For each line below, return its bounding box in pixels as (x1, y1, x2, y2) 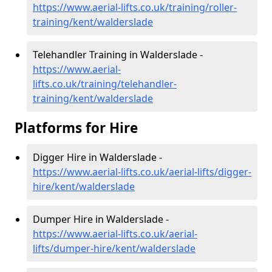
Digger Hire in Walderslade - (33, 151, 162, 165)
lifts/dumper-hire (33, 242, 112, 256)
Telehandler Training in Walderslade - (33, 48, 203, 62)
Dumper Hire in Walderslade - (33, 212, 169, 226)
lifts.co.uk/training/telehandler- (33, 77, 177, 91)
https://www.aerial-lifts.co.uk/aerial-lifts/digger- (33, 165, 251, 179)
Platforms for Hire (15, 118, 138, 138)
